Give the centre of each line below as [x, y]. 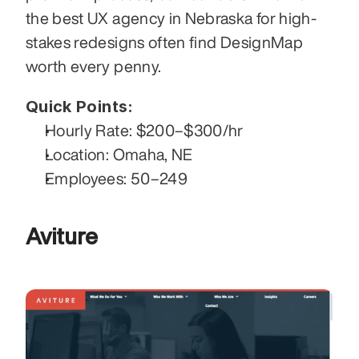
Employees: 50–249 [116, 179]
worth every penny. [94, 67]
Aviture [62, 236]
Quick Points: [80, 107]
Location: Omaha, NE [119, 155]
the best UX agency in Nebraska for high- [171, 18]
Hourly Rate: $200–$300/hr [144, 131]
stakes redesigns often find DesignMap [164, 42]
